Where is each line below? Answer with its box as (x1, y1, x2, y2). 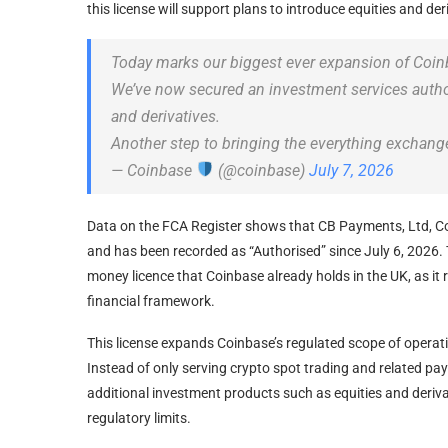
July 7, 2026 (309, 160, 395, 180)
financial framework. (87, 292, 215, 309)
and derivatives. (111, 106, 220, 126)
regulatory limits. (87, 409, 191, 426)
